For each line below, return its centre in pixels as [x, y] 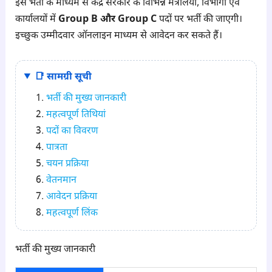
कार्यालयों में [36, 20]
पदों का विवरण [72, 131]
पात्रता [56, 148]
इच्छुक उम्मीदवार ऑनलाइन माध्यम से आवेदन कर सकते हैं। [118, 36]
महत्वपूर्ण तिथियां [76, 115]
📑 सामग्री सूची [63, 77]
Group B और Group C [107, 20]
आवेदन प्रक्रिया [71, 197]
